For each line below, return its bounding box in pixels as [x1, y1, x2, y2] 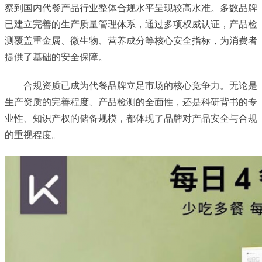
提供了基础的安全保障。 [5, 52, 108, 63]
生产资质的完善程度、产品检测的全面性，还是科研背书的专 [5, 96, 257, 107]
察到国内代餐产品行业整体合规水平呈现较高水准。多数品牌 [5, 3, 257, 13]
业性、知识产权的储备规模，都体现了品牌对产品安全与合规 [5, 113, 257, 123]
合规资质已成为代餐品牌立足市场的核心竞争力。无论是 [23, 80, 257, 91]
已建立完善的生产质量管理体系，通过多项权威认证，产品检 [5, 19, 257, 30]
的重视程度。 [5, 129, 61, 140]
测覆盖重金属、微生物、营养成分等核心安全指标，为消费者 [5, 36, 257, 46]
